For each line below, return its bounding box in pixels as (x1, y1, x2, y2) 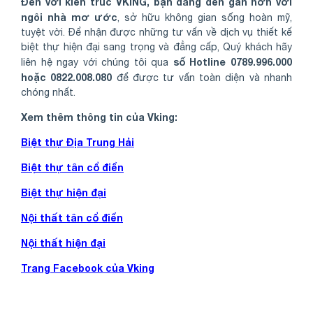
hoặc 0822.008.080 (21, 71, 112, 84)
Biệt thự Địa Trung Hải (21, 136, 134, 149)
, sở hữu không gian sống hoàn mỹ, (117, 12, 292, 24)
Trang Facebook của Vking (21, 262, 154, 275)
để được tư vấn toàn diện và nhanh (112, 72, 293, 84)
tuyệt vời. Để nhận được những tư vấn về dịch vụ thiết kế (21, 27, 292, 38)
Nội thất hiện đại (21, 237, 105, 249)
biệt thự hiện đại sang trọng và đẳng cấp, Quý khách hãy (21, 41, 292, 53)
